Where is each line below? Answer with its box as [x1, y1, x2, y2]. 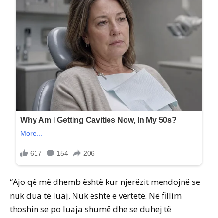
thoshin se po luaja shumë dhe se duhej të [10, 203, 171, 215]
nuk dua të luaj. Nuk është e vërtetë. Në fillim [10, 190, 182, 201]
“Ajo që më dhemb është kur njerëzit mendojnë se [10, 176, 200, 188]
